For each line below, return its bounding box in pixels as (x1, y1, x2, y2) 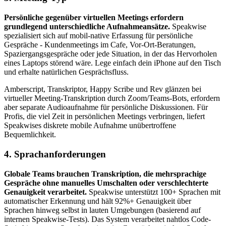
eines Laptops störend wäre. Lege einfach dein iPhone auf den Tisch (4, 59, 221, 68)
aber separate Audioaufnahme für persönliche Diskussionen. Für (4, 103, 208, 112)
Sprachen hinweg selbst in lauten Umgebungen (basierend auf (4, 205, 201, 214)
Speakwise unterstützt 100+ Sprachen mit (87, 187, 220, 196)
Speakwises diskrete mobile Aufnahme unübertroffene (4, 121, 176, 130)
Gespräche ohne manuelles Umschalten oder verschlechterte (4, 178, 208, 187)
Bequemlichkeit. (4, 130, 56, 139)
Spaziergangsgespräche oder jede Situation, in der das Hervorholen (4, 49, 217, 59)
